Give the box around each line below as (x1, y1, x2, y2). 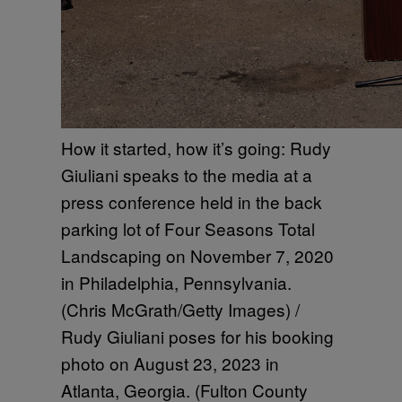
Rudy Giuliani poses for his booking (61, 323, 334, 348)
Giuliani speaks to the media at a (61, 162, 312, 187)
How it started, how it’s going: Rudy (61, 135, 331, 160)
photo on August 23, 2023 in (61, 350, 279, 375)
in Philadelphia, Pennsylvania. (61, 269, 292, 294)
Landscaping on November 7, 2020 (61, 242, 334, 267)
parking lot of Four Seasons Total (61, 215, 315, 240)
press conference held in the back (61, 188, 322, 214)
